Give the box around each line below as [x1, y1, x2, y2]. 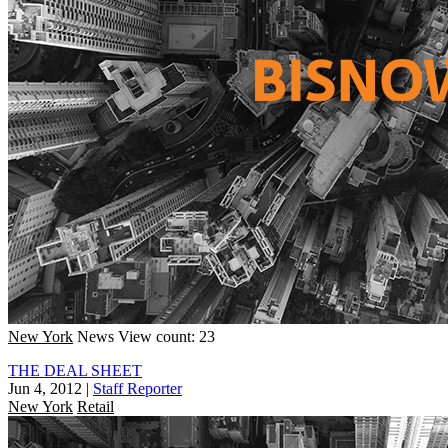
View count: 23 [118, 327, 215, 345]
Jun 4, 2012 [8, 379, 82, 397]
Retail [77, 397, 114, 415]
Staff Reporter [93, 379, 182, 397]
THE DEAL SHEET [8, 361, 142, 379]
